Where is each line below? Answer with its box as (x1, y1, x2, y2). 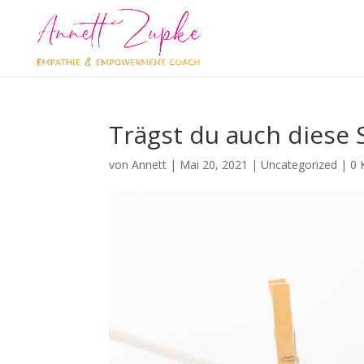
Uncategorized (261, 157, 338, 172)
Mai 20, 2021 (180, 157, 249, 172)
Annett (132, 157, 167, 172)
